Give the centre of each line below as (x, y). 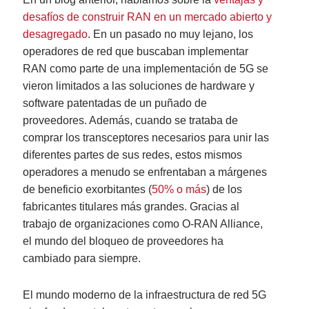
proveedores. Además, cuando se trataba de (131, 121)
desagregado (56, 34)
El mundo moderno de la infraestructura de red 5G (145, 295)
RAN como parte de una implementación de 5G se (146, 69)
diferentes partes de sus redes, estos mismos (133, 155)
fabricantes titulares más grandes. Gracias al (131, 207)
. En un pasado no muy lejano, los (171, 34)
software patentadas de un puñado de (115, 103)
